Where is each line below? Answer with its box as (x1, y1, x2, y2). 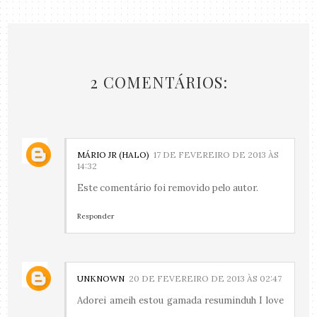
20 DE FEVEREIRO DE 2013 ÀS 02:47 (129, 273, 282, 284)
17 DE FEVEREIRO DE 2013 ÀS (154, 149, 279, 160)
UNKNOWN (77, 273, 125, 284)
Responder (77, 211, 115, 221)
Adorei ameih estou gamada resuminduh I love (77, 294, 284, 307)
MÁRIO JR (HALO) (77, 149, 150, 160)
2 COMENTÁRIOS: (89, 71, 228, 93)
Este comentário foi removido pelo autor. (77, 181, 259, 194)
